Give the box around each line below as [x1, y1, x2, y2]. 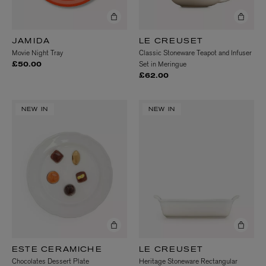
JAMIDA [12, 37, 50, 45]
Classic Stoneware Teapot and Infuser [139, 47, 252, 58]
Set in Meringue [139, 59, 186, 69]
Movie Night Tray [12, 47, 63, 58]
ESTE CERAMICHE [12, 246, 102, 254]
